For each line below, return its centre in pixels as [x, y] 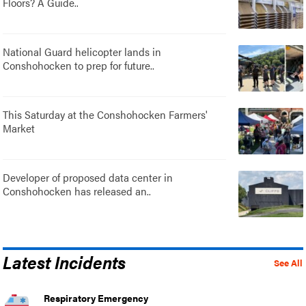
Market [19, 128]
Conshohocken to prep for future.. [79, 66]
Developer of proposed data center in [88, 178]
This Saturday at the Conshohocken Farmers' [106, 115]
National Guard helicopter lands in [82, 52]
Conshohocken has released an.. [77, 191]
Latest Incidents [65, 262]
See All [288, 263]
